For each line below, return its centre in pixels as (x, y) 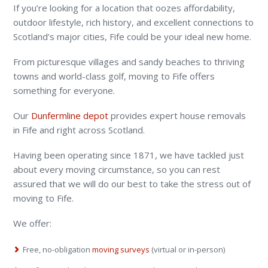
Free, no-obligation (58, 249)
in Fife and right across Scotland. (79, 130)
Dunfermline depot (70, 115)
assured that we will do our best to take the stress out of (132, 183)
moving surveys (121, 249)
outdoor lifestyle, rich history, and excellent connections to (134, 22)
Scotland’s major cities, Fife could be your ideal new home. (133, 36)
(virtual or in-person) (188, 249)
